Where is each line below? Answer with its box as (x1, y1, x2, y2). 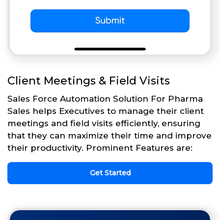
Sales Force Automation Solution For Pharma (7, 94, 203, 104)
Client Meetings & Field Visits (7, 74, 170, 88)
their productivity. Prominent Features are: (7, 143, 192, 153)
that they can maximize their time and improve (7, 131, 212, 141)
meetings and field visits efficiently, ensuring (7, 118, 200, 129)
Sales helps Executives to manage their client (7, 106, 204, 116)
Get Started (89, 168, 131, 178)
